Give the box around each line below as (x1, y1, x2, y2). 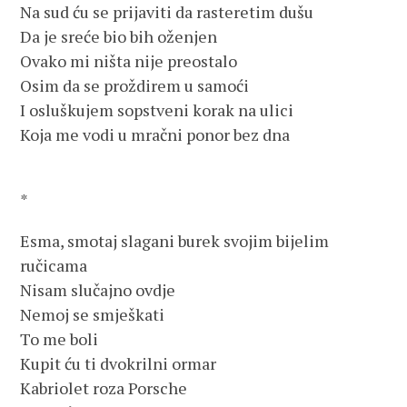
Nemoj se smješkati (20, 303, 165, 325)
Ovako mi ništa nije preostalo (20, 50, 238, 72)
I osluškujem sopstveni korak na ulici (20, 99, 294, 121)
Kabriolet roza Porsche (20, 377, 188, 399)
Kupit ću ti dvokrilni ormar (20, 352, 217, 374)
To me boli (20, 328, 99, 350)
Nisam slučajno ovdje (20, 279, 176, 301)
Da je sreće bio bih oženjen (20, 25, 218, 47)
